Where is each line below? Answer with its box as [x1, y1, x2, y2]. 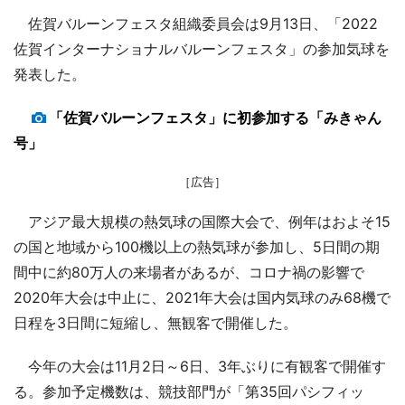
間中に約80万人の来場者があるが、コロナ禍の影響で [14, 263, 364, 282]
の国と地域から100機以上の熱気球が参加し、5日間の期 [14, 238, 380, 257]
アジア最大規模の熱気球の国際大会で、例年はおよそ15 [14, 212, 391, 231]
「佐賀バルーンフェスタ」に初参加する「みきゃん [49, 108, 381, 127]
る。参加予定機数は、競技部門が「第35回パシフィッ [14, 382, 364, 401]
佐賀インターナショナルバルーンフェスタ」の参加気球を [14, 40, 390, 59]
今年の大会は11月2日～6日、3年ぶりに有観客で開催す [14, 357, 386, 376]
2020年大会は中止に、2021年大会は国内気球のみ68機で [14, 288, 391, 307]
